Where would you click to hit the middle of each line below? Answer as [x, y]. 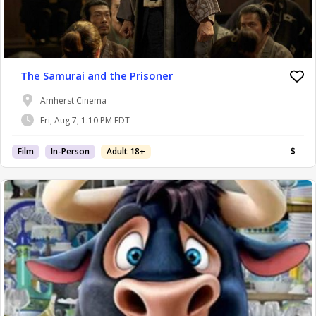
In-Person [70, 152]
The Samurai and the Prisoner [97, 76]
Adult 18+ [126, 152]
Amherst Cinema [73, 100]
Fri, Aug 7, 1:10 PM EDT [85, 120]
